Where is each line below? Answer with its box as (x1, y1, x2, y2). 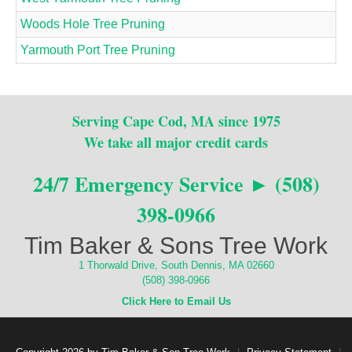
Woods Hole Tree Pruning (20, 16, 165, 31)
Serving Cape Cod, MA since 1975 (71, 110, 280, 131)
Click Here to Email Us (121, 295, 231, 307)
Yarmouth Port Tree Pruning (20, 42, 175, 57)
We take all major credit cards (84, 131, 268, 152)
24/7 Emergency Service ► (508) (32, 168, 320, 199)
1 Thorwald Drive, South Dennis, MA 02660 (78, 258, 274, 271)
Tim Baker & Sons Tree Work (24, 232, 328, 258)
